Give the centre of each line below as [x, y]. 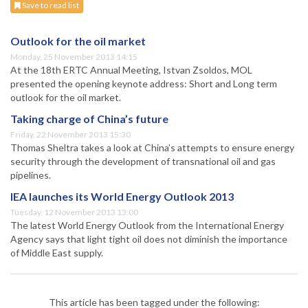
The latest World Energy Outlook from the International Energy [147, 225]
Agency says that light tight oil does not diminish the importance [149, 239]
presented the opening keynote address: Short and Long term [144, 84]
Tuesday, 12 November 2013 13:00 [74, 212]
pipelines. [31, 175]
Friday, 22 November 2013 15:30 [70, 135]
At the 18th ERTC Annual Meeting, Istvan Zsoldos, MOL [131, 70]
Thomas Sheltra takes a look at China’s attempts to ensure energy [152, 148]
